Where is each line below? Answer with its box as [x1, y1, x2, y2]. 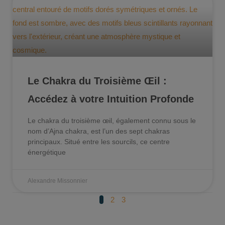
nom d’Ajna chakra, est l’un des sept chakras [28, 127, 170, 135]
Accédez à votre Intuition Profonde [28, 93, 194, 104]
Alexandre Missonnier [28, 177, 87, 184]
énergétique [28, 148, 66, 156]
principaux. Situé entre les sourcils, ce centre [28, 137, 170, 146]
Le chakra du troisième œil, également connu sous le [28, 116, 196, 125]
